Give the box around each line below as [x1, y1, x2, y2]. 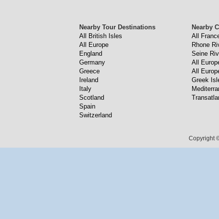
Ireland [79, 76, 98, 84]
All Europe [79, 41, 109, 48]
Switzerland [79, 111, 112, 119]
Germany [79, 59, 105, 66]
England [79, 50, 102, 57]
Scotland [79, 94, 104, 101]
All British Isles [79, 32, 122, 40]
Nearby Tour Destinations [79, 23, 155, 31]
